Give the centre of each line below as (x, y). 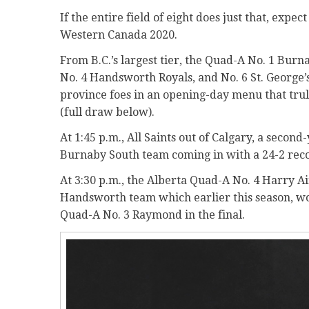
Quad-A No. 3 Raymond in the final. (152, 215)
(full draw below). (107, 112)
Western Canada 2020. (119, 34)
